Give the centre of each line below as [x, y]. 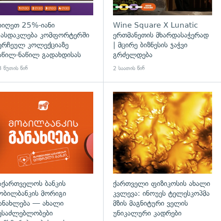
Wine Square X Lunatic [156, 25]
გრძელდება [133, 55]
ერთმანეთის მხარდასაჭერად [161, 35]
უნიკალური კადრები [147, 213]
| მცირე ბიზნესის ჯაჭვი [150, 45]
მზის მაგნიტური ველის [151, 203]
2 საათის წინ [129, 68]
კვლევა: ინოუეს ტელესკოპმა [162, 194]
